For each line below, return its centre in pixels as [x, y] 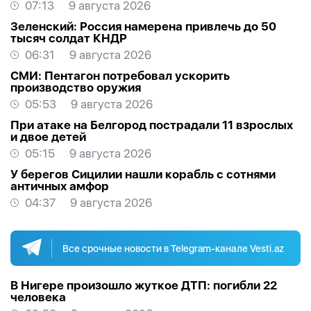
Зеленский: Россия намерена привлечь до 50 [143, 27]
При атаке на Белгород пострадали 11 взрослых [152, 125]
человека [38, 297]
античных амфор [60, 186]
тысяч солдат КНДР [69, 39]
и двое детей [48, 137]
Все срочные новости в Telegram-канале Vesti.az [173, 248]
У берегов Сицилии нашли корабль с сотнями [143, 175]
